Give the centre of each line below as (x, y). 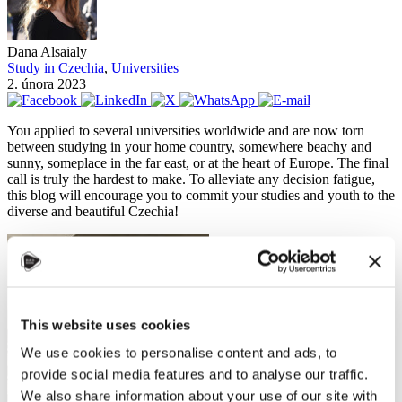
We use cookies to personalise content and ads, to (179, 353)
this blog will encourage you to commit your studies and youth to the (201, 195)
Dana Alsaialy (47, 51)
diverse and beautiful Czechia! (93, 211)
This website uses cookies (106, 324)
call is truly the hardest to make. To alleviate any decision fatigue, (191, 179)
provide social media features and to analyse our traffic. (195, 374)
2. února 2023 (47, 83)
